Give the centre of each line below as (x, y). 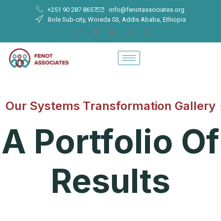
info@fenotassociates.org (147, 10)
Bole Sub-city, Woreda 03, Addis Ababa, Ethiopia (117, 19)
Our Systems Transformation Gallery (110, 106)
